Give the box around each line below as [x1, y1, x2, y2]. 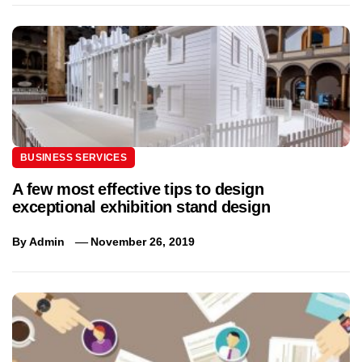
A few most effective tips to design [12, 179, 263, 198]
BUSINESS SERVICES [20, 151, 128, 163]
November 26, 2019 [90, 234, 196, 248]
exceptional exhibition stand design [12, 197, 270, 216]
